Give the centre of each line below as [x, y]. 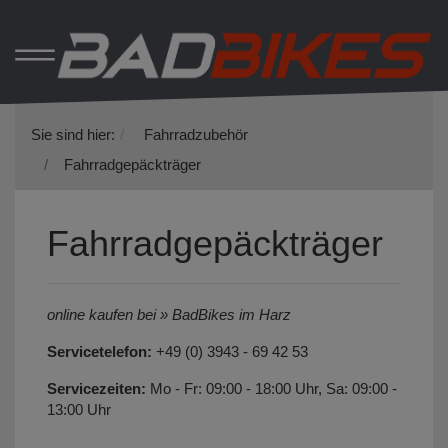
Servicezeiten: [96, 389]
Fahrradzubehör [196, 135]
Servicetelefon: [99, 352]
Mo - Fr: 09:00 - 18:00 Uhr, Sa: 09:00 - [271, 389]
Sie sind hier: [73, 135]
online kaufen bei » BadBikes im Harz [169, 315]
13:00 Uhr [79, 410]
